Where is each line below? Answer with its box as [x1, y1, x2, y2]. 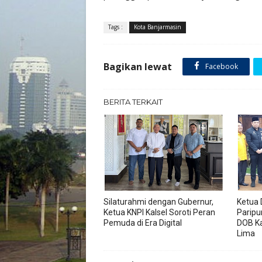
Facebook [204, 61, 238, 71]
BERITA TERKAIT [104, 97, 163, 106]
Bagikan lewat [104, 60, 172, 73]
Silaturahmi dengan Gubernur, [104, 197, 213, 206]
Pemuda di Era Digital [104, 218, 182, 227]
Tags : [108, 23, 123, 31]
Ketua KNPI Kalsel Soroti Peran [104, 208, 215, 217]
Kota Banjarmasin [134, 23, 181, 31]
